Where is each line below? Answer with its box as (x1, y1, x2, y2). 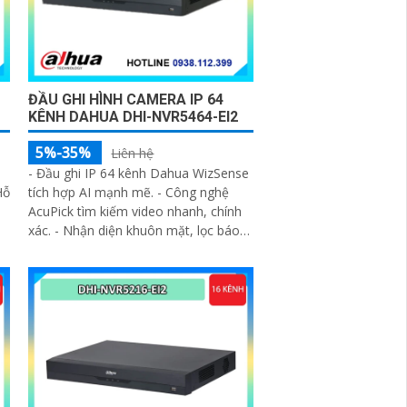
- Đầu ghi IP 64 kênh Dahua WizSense (28, 164, 250, 183)
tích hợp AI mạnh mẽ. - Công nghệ (28, 184, 230, 202)
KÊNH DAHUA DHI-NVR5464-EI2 (28, 108, 239, 126)
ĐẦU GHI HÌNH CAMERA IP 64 (28, 91, 224, 109)
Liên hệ (111, 144, 154, 163)
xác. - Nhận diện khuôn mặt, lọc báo (28, 222, 241, 240)
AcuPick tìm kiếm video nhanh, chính (28, 203, 243, 221)
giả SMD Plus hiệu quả (28, 241, 161, 259)
